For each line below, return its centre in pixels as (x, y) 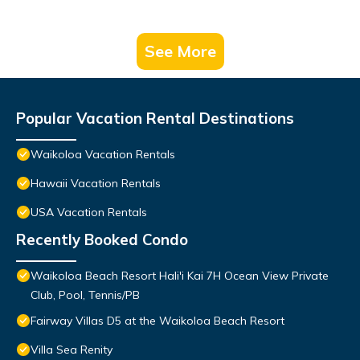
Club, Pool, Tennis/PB (85, 295)
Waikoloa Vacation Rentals (103, 155)
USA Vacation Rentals (89, 213)
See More (180, 51)
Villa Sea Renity (72, 350)
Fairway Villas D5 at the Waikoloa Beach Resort (157, 321)
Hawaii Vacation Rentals (96, 184)
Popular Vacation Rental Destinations (155, 119)
